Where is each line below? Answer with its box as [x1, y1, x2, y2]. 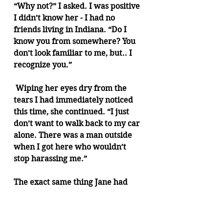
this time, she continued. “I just [14, 107, 131, 116]
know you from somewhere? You [14, 37, 137, 46]
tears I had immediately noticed [14, 95, 135, 105]
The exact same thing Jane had [14, 177, 130, 187]
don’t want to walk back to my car [14, 119, 142, 128]
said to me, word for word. [14, 189, 115, 198]
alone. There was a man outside [14, 131, 134, 140]
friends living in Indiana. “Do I [14, 25, 129, 34]
